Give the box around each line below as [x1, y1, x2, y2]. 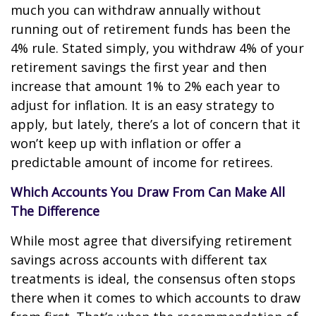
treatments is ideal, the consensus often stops [11, 270, 296, 287]
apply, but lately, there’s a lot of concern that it [11, 116, 300, 133]
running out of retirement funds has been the [11, 20, 291, 37]
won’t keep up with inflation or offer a [11, 135, 241, 152]
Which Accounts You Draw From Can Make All [11, 183, 285, 200]
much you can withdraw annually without [11, 1, 261, 18]
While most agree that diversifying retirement [11, 232, 292, 249]
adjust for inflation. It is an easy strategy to [11, 97, 274, 114]
